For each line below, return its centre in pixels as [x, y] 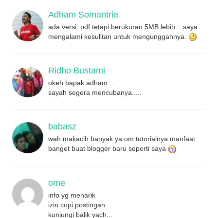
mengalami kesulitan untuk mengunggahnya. [118, 37]
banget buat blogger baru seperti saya [108, 149]
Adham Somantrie [83, 15]
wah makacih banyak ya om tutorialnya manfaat [122, 139]
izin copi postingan [77, 205]
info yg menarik [72, 195]
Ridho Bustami [77, 71]
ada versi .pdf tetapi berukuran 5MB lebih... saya [123, 27]
